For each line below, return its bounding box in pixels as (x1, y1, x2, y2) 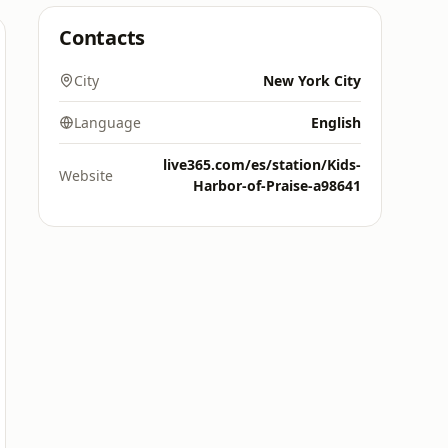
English (311, 113, 361, 132)
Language (74, 113, 141, 132)
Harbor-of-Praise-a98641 (193, 176, 361, 195)
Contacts (59, 24, 146, 51)
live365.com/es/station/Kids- (163, 155, 361, 174)
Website (59, 165, 113, 185)
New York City (263, 71, 361, 90)
